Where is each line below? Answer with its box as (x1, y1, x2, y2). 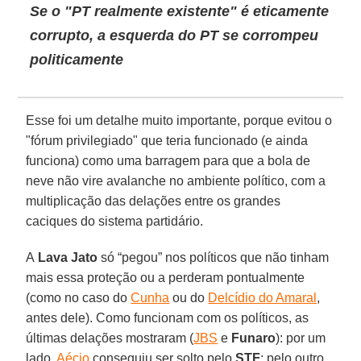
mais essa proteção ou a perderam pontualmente (26, 270, 305, 284)
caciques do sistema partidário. (26, 214, 204, 228)
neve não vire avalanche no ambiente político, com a (26, 173, 326, 188)
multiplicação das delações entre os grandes (26, 193, 281, 208)
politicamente (30, 51, 124, 68)
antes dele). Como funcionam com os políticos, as (26, 310, 309, 325)
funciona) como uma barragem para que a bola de (26, 153, 311, 168)
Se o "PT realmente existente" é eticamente (30, 2, 330, 19)
